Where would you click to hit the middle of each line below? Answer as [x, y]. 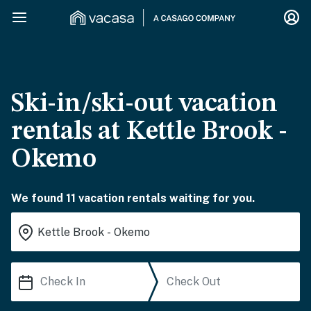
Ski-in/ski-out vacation [144, 104]
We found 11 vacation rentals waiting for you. [133, 198]
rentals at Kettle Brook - [149, 132]
